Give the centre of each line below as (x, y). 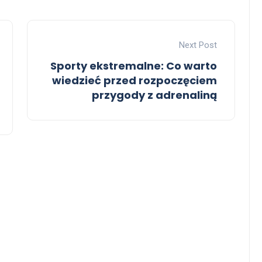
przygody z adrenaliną (154, 95)
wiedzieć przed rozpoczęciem (135, 81)
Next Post (198, 45)
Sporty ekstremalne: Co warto (134, 66)
